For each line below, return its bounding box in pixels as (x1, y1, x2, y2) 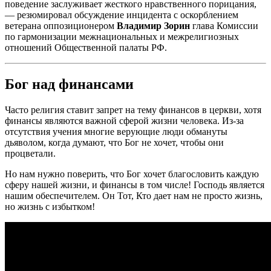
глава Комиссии (190, 20, 258, 31)
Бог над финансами (5, 76, 134, 92)
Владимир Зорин (117, 20, 190, 31)
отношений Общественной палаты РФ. (5, 42, 172, 53)
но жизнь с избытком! (5, 201, 95, 212)
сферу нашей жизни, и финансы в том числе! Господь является (5, 179, 264, 190)
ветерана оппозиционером (5, 20, 117, 31)
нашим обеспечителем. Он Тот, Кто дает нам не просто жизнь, (5, 190, 263, 201)
